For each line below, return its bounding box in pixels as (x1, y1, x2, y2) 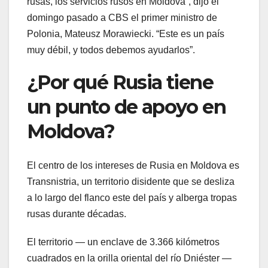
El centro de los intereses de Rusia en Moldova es (27, 160, 239, 170)
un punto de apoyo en (27, 95, 226, 119)
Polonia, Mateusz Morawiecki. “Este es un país (27, 29, 224, 39)
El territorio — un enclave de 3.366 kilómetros (27, 236, 220, 247)
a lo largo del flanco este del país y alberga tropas (27, 192, 237, 203)
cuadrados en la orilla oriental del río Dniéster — (27, 252, 232, 263)
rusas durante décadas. (27, 208, 126, 219)
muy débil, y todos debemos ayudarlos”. (27, 45, 195, 56)
